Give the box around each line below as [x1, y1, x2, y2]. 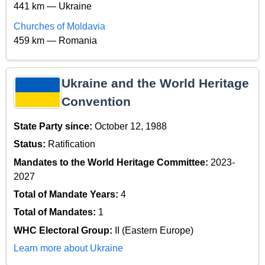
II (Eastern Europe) [115, 225, 193, 235]
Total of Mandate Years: [14, 189, 121, 199]
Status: [14, 139, 48, 150]
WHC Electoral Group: [14, 225, 115, 235]
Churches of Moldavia [14, 21, 105, 31]
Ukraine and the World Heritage [62, 76, 249, 90]
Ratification [48, 139, 95, 150]
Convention [62, 94, 131, 108]
